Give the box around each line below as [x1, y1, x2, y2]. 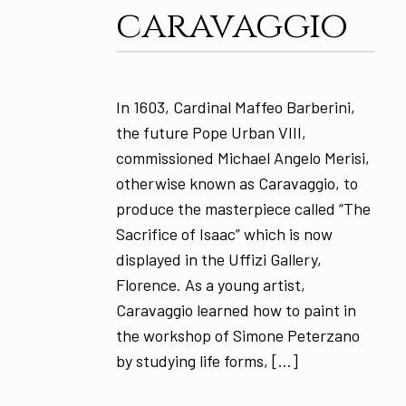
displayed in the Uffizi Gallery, [115, 249, 322, 270]
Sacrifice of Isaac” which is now [115, 224, 333, 245]
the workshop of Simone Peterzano [115, 325, 360, 346]
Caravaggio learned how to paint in [115, 300, 356, 321]
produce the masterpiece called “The [115, 198, 371, 219]
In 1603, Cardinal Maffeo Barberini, [115, 97, 355, 118]
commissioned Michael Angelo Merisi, [115, 148, 370, 169]
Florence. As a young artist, [115, 275, 305, 295]
